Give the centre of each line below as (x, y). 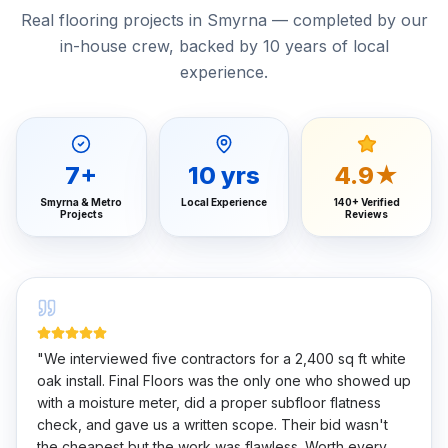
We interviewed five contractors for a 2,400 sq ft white (225, 358)
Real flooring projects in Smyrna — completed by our (224, 20)
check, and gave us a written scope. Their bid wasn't (212, 424)
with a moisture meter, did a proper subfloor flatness (209, 402)
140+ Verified (366, 202)
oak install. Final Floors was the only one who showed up (224, 380)
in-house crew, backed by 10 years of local (224, 46)
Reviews (367, 214)
